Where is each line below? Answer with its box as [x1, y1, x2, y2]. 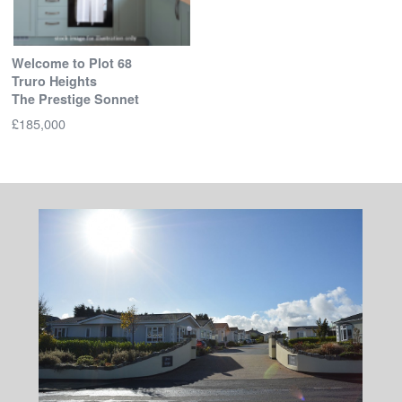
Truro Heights [11, 72, 97, 91]
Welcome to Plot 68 [11, 54, 132, 73]
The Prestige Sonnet [11, 90, 139, 109]
